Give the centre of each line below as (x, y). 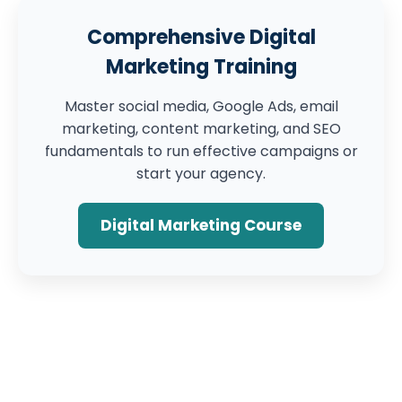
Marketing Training (201, 67)
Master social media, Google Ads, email (201, 106)
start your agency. (201, 174)
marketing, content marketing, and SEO (201, 129)
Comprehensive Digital (201, 37)
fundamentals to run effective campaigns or (201, 151)
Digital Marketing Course (201, 225)
